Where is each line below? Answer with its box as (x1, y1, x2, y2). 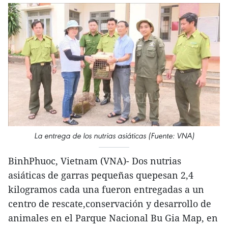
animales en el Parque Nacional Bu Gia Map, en (8, 212, 218, 224)
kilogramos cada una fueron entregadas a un (8, 183, 204, 196)
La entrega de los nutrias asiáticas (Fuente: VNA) (34, 131, 194, 141)
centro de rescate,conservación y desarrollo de (8, 197, 211, 210)
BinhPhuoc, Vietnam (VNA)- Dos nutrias (8, 155, 181, 167)
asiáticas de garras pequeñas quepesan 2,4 (8, 169, 193, 182)
